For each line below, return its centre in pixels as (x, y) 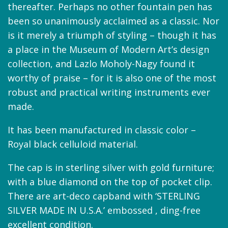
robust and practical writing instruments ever (109, 92)
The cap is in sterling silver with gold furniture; (111, 167)
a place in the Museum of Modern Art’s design (108, 49)
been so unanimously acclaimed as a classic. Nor (113, 21)
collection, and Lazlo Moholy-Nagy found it (101, 63)
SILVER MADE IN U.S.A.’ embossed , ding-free (104, 210)
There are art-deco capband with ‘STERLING (104, 196)
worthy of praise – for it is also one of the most (112, 78)
